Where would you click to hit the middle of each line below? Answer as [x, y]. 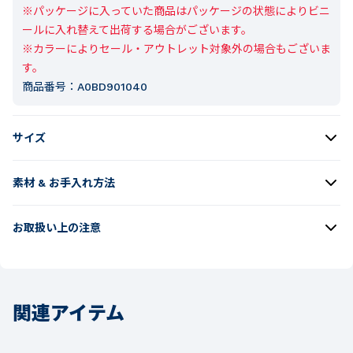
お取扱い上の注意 [57, 227]
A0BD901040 [112, 86]
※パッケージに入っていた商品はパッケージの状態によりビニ [176, 11]
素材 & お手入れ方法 [64, 182]
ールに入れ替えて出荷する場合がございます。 [137, 30]
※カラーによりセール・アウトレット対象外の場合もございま [176, 48]
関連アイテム [69, 311]
